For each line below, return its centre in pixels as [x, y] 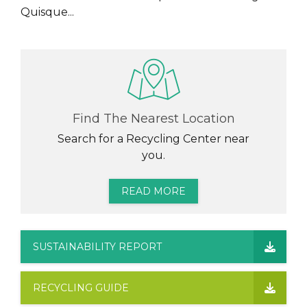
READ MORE [153, 191]
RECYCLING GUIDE [81, 287]
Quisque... [47, 12]
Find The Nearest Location [153, 118]
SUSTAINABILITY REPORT [97, 246]
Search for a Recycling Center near [153, 138]
